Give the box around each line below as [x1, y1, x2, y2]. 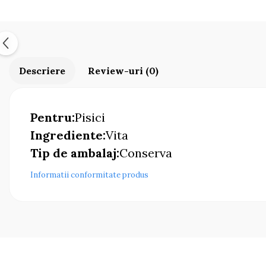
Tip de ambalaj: [30, 145, 119, 160]
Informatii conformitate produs [30, 170, 148, 180]
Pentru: [30, 110, 75, 125]
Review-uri [88, 65, 145, 77]
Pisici [75, 110, 108, 125]
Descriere [19, 65, 65, 77]
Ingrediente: [30, 128, 106, 142]
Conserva [119, 145, 175, 160]
